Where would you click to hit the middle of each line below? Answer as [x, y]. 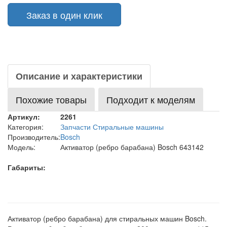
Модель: [22, 147]
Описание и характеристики [79, 76]
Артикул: [24, 117]
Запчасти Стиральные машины [112, 127]
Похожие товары [51, 99]
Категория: [26, 127]
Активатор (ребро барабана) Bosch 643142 [132, 147]
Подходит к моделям [151, 99]
